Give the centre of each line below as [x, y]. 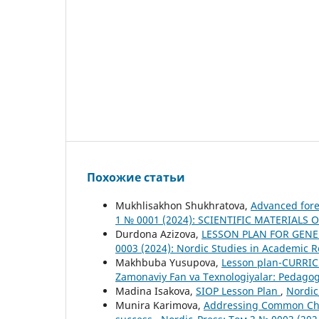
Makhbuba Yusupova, [168, 263]
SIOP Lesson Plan [238, 291]
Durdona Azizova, [158, 234]
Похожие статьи [136, 178]
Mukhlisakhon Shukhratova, [183, 206]
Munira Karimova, [159, 305]
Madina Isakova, [156, 291]
